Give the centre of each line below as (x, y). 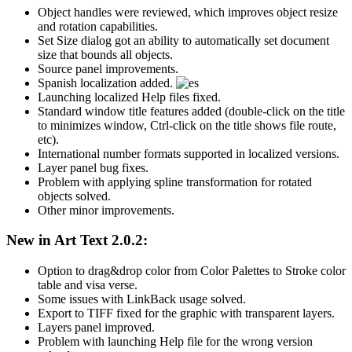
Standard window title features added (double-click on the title (191, 111)
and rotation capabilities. (98, 26)
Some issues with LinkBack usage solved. (142, 299)
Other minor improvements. (106, 210)
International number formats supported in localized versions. (189, 153)
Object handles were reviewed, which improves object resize (188, 12)
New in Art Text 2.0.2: (77, 240)
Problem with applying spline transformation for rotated (175, 181)
